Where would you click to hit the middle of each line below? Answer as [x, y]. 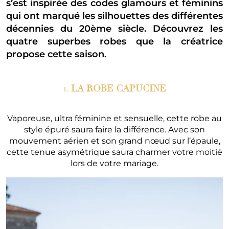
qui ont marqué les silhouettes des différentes [114, 16]
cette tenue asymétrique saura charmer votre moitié [114, 152]
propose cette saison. [56, 54]
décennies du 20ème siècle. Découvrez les [114, 29]
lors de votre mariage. [114, 164]
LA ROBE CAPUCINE [118, 89]
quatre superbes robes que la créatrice [114, 42]
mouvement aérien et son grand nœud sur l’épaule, [114, 141]
